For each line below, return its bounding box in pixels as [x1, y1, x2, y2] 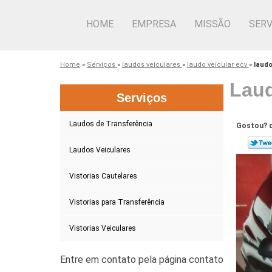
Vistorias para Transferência [69, 197, 165, 206]
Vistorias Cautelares [69, 171, 137, 180]
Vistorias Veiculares [69, 223, 136, 233]
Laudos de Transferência [69, 119, 152, 128]
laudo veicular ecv [186, 60, 249, 69]
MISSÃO [194, 18, 231, 30]
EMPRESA [132, 18, 176, 30]
